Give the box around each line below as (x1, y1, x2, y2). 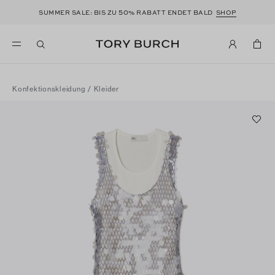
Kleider (93, 85, 119, 93)
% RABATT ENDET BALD (128, 8, 216, 17)
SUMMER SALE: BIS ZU (39, 8, 119, 17)
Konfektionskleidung (12, 85, 86, 93)
